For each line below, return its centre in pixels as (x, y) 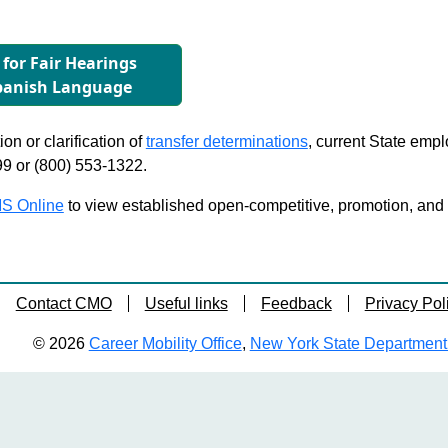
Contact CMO (63, 303)
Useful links (186, 303)
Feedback (296, 303)
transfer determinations (226, 141)
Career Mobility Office (165, 343)
